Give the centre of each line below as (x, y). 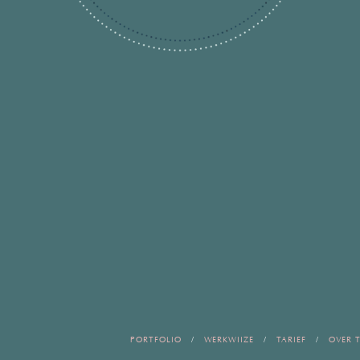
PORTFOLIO (156, 341)
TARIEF (291, 341)
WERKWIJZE (229, 341)
